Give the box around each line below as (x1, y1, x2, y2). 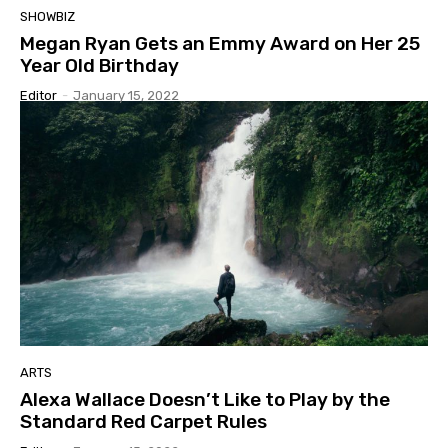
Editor (20, 88, 57, 104)
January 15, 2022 (73, 88, 179, 104)
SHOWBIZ (20, 9, 75, 25)
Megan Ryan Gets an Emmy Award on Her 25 (20, 32, 420, 56)
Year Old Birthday (20, 54, 179, 78)
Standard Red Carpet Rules (20, 409, 267, 433)
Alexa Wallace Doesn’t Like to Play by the (20, 387, 390, 411)
